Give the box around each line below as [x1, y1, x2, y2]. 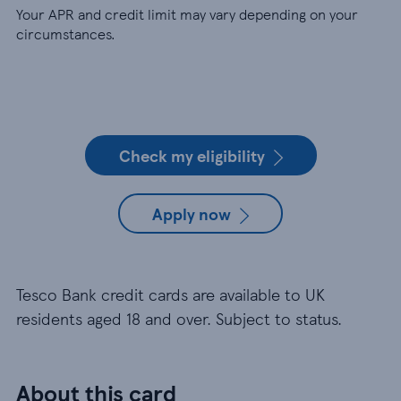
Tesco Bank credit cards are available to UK [16, 283, 325, 306]
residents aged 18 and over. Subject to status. [16, 307, 342, 330]
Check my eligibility [118, 144, 265, 167]
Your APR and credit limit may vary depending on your [16, 4, 358, 25]
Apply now [152, 202, 231, 226]
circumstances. [16, 23, 115, 45]
